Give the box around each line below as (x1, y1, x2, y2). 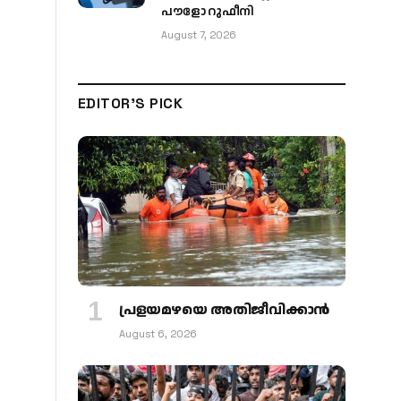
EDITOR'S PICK (78, 94, 183, 114)
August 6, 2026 (119, 328, 197, 341)
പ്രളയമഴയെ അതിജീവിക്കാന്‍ (119, 300, 329, 321)
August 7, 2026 (161, 29, 236, 42)
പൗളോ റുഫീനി (161, 3, 254, 21)
